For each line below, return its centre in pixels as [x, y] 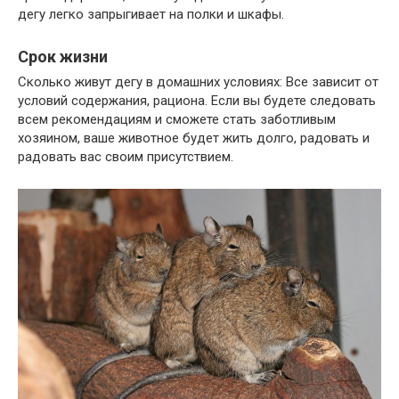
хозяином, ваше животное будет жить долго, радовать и [194, 138]
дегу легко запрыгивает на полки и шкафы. [151, 14]
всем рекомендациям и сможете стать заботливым [177, 119]
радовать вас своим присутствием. [126, 156]
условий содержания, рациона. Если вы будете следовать [197, 100]
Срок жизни [63, 56]
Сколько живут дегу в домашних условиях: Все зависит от [198, 81]
